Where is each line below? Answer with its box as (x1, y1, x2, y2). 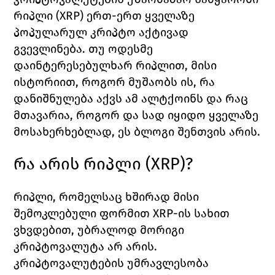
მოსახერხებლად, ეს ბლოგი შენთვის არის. (14, 125, 261, 139)
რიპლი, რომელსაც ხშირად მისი (14, 190, 199, 204)
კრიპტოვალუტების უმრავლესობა (14, 256, 209, 271)
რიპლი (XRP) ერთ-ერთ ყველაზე (14, 9, 195, 23)
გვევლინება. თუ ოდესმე (14, 42, 153, 56)
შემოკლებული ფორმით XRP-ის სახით (14, 206, 230, 221)
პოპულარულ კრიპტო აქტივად (14, 25, 189, 40)
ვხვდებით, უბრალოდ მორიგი (14, 223, 185, 238)
